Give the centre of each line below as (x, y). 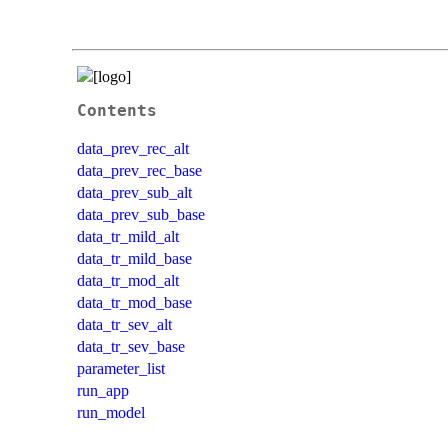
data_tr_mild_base (134, 258)
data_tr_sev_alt (124, 324)
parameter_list (121, 368)
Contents (117, 110)
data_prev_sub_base (141, 214)
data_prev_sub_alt (134, 192)
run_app (103, 390)
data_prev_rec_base (139, 170)
